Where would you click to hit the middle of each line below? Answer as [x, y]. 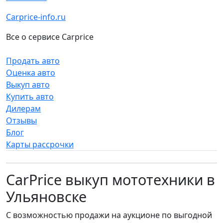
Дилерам [23, 109]
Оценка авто [31, 73]
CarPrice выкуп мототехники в [111, 179]
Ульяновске [46, 196]
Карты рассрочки [40, 144]
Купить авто [30, 97]
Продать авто [33, 61]
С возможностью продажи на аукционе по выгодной [109, 215]
